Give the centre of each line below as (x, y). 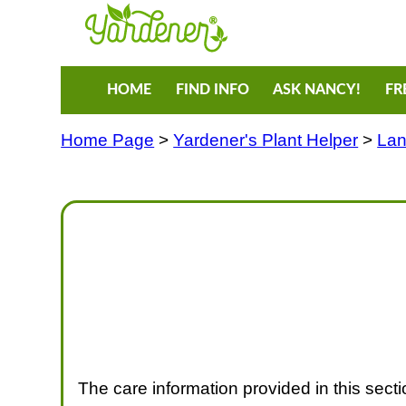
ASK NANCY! (317, 90)
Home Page (108, 140)
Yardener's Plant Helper (266, 140)
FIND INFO (212, 90)
